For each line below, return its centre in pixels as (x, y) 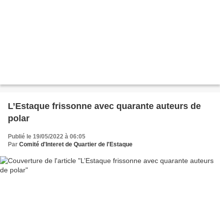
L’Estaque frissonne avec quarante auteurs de (104, 106)
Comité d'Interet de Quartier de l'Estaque (76, 144)
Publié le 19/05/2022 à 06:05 (47, 136)
